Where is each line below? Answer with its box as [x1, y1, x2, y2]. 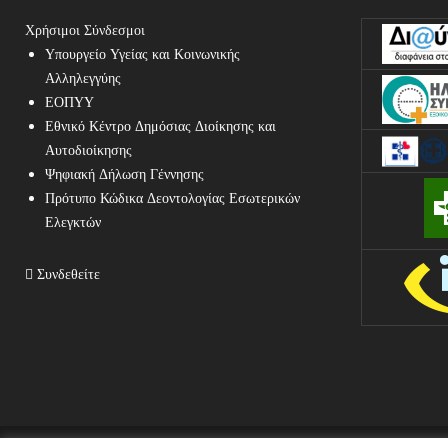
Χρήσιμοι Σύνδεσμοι [25, 21, 145, 40]
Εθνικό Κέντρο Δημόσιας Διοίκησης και [45, 117, 276, 136]
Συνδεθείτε [33, 265, 100, 284]
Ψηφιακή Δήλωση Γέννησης [45, 165, 204, 184]
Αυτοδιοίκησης [45, 141, 132, 160]
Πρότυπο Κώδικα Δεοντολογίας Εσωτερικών [45, 189, 300, 208]
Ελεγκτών [45, 213, 101, 232]
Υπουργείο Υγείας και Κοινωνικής [45, 45, 240, 64]
